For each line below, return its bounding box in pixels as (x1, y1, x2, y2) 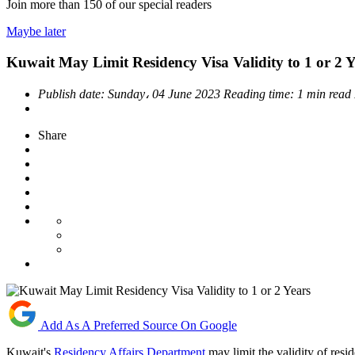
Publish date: (38, 86, 108, 101)
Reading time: (223, 86, 297, 101)
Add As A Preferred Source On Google (40, 318, 237, 332)
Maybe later (6, 25, 66, 39)
